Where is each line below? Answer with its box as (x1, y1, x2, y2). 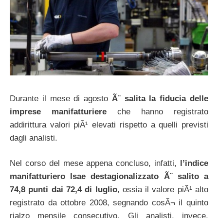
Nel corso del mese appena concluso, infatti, (10, 159, 180, 168)
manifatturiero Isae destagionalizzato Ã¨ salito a (10, 172, 208, 182)
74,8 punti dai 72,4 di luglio (10, 185, 117, 195)
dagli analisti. (10, 133, 57, 143)
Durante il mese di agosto (10, 93, 112, 103)
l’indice (180, 159, 208, 168)
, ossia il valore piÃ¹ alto (117, 185, 208, 195)
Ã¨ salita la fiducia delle (111, 93, 209, 103)
